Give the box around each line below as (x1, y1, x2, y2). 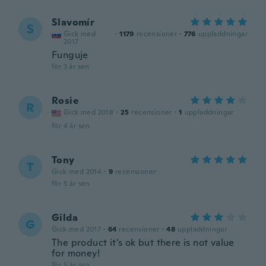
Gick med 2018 (64, 107, 114, 117)
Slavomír (52, 16, 95, 28)
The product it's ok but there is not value (52, 236, 235, 249)
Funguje (52, 49, 88, 61)
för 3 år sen (52, 62, 90, 71)
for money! (52, 247, 100, 259)
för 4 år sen (52, 121, 90, 131)
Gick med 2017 (52, 224, 102, 234)
